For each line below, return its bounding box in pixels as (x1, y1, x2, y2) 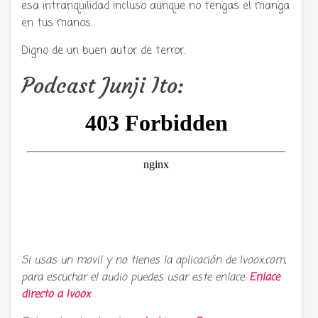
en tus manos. (21, 15, 92, 31)
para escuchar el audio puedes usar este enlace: (21, 269, 249, 285)
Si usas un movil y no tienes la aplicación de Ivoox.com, (21, 252, 286, 268)
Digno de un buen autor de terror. (21, 43, 185, 59)
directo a (21, 286, 66, 302)
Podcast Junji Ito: (21, 72, 184, 99)
